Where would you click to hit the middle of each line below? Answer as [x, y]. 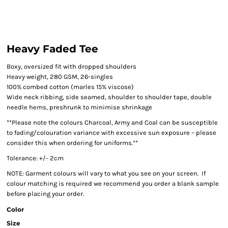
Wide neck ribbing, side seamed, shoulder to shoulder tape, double [109, 97]
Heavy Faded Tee [52, 49]
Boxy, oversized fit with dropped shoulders [72, 66]
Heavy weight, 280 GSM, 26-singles [60, 77]
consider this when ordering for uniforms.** [72, 143]
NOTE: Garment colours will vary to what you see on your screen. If [106, 173]
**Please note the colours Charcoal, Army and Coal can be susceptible [112, 122]
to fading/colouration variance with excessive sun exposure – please [111, 133]
